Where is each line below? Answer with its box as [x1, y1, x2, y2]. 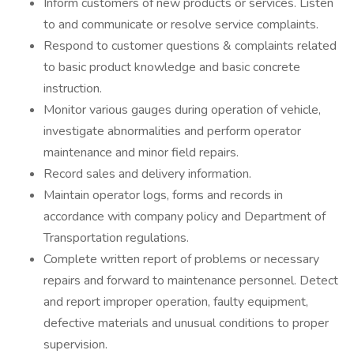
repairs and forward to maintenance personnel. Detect [43, 272, 338, 289]
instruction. [43, 80, 102, 97]
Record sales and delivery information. [43, 165, 251, 183]
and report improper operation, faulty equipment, [43, 293, 308, 311]
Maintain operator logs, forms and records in [43, 186, 283, 204]
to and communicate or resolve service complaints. [43, 16, 318, 33]
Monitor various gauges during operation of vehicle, [43, 101, 321, 119]
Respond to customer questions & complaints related [43, 37, 337, 55]
